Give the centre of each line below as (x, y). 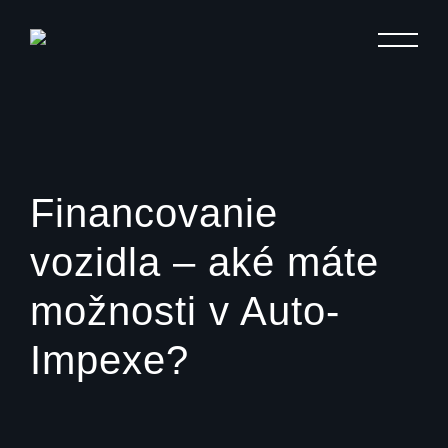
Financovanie (154, 213)
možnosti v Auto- (185, 311)
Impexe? (109, 360)
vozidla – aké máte (204, 262)
